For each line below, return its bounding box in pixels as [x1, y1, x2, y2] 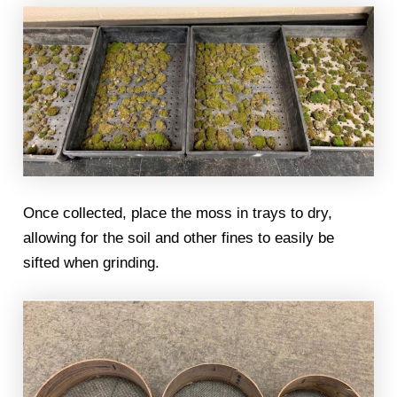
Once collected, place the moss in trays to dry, [23, 204, 333, 222]
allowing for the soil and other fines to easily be [23, 229, 335, 246]
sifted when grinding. [23, 253, 160, 271]
